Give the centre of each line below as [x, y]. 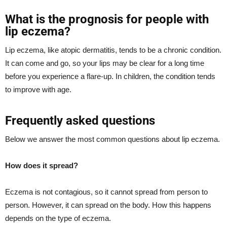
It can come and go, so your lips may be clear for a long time [105, 63]
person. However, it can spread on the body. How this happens [108, 205]
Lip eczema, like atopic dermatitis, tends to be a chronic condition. [113, 50]
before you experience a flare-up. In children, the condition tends [110, 76]
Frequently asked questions [80, 120]
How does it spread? [42, 165]
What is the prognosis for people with [107, 19]
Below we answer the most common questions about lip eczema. [112, 139]
